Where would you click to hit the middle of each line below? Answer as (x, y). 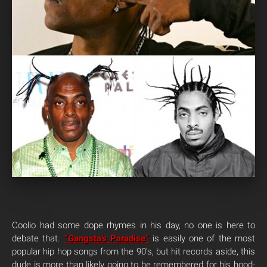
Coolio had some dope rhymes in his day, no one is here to (133, 225)
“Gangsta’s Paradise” (107, 238)
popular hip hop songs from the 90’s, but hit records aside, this (133, 252)
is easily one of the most (202, 238)
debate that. (38, 238)
